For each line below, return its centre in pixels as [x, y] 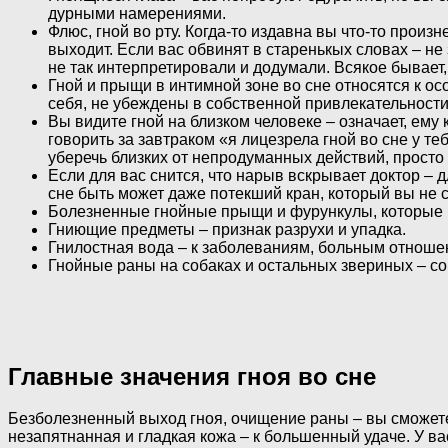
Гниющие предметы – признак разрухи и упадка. [227, 229]
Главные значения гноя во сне [192, 376]
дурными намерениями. [137, 13]
